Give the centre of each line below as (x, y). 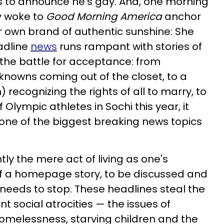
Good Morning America (104, 16)
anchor (181, 16)
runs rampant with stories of (129, 46)
